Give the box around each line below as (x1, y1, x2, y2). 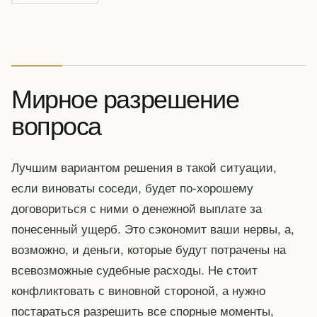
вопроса (11, 105, 101, 142)
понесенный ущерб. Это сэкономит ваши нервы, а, (11, 219, 294, 237)
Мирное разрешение (11, 79, 239, 115)
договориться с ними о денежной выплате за (11, 198, 262, 217)
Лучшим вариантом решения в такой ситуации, (11, 157, 277, 175)
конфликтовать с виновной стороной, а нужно (11, 280, 265, 299)
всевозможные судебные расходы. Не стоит (11, 260, 258, 278)
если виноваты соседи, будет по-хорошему (11, 178, 253, 196)
